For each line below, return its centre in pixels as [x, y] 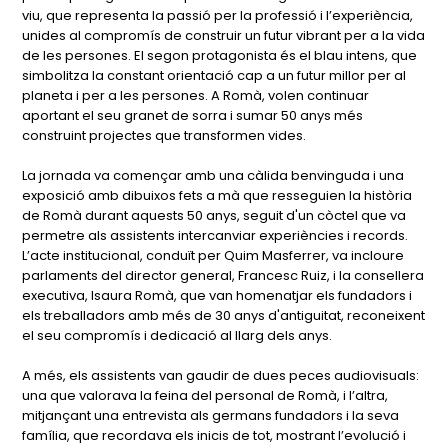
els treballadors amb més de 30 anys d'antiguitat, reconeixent [224, 315]
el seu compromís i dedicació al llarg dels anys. [177, 335]
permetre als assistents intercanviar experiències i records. [215, 235]
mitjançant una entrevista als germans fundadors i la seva [211, 415]
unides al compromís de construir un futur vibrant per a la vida [224, 35]
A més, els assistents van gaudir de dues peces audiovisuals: [221, 375]
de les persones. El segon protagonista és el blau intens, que [220, 55]
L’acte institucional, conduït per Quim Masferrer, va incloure [213, 255]
